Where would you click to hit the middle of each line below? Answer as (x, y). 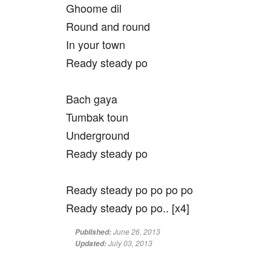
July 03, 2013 (130, 243)
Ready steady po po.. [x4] (128, 207)
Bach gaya (92, 99)
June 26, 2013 (137, 231)
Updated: (92, 243)
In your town (96, 44)
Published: (94, 232)
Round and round (108, 26)
